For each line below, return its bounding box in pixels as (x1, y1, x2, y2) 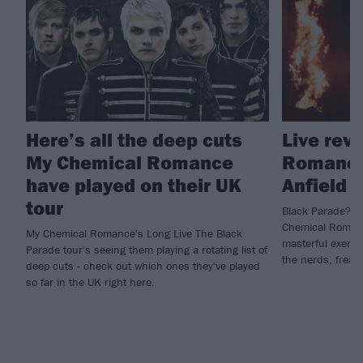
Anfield (282, 173, 347, 198)
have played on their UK (26, 173, 241, 198)
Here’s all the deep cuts (26, 127, 242, 152)
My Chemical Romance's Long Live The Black (26, 226, 242, 241)
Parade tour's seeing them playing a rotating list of (26, 242, 267, 258)
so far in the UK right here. (26, 275, 155, 290)
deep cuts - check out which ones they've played (26, 258, 260, 274)
